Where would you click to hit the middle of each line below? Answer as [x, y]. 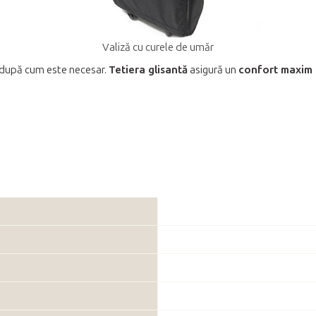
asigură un [213, 69]
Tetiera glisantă [148, 69]
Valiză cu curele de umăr [158, 47]
